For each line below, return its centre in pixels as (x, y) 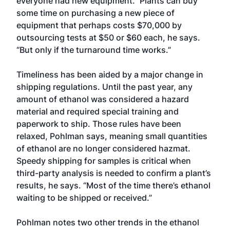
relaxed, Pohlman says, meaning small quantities (112, 136)
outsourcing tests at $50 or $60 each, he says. (108, 37)
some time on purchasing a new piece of (95, 13)
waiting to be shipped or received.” (84, 198)
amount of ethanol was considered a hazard (103, 99)
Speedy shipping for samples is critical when (104, 161)
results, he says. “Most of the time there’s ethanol (113, 185)
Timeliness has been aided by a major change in (110, 74)
